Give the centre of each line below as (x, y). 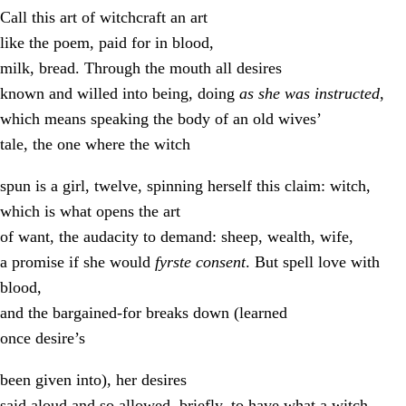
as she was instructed (309, 93)
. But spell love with (313, 262)
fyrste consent (200, 262)
